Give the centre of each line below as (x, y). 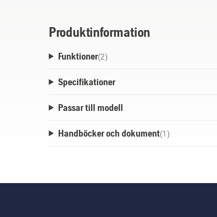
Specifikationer (86, 82)
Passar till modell (90, 108)
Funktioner (78, 56)
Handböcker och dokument (109, 133)
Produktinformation (100, 32)
